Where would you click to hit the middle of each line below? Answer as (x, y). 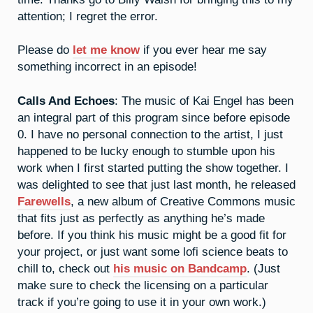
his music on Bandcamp (180, 269)
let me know (106, 50)
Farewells (44, 202)
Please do (45, 50)
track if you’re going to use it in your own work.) (142, 302)
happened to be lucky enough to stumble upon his (146, 151)
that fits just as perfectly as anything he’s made (141, 218)
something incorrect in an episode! (107, 67)
